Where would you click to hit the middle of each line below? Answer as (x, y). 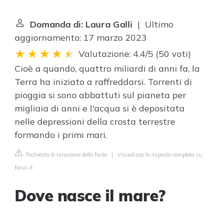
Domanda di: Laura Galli (81, 24)
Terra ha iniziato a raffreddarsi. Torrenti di (103, 82)
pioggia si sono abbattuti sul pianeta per (100, 95)
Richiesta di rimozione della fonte (66, 155)
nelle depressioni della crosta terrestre (95, 122)
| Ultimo (153, 24)
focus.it (24, 167)
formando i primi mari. (61, 135)
